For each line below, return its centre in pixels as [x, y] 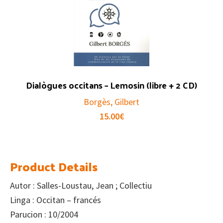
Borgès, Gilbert [111, 102]
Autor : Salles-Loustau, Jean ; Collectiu [81, 185]
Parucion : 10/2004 [44, 214]
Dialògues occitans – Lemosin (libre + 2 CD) [111, 85]
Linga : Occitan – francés [56, 200]
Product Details [54, 166]
